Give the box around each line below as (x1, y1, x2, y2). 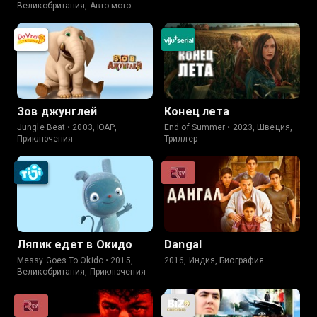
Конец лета (164, 105, 229, 118)
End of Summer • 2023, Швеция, (164, 122, 292, 132)
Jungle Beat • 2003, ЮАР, (17, 122, 117, 132)
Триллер (164, 134, 197, 144)
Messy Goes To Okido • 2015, (17, 255, 133, 265)
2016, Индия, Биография (164, 255, 265, 265)
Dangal (164, 238, 202, 251)
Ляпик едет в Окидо (17, 238, 133, 251)
